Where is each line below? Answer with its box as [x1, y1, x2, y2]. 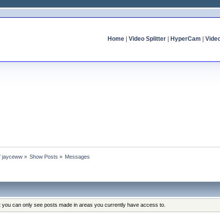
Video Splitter [128, 35, 166, 42]
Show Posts [29, 153, 58, 160]
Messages [65, 153, 90, 160]
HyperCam [170, 35, 201, 42]
